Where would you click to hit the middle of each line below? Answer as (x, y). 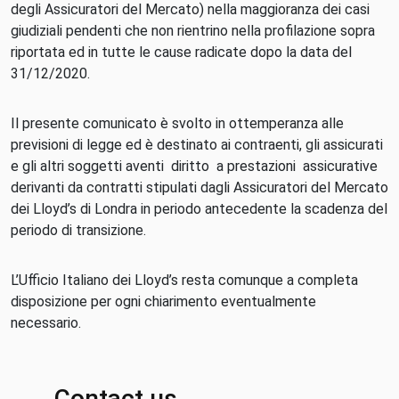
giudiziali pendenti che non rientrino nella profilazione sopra (193, 31)
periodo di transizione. (78, 230)
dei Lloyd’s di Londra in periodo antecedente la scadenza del (199, 209)
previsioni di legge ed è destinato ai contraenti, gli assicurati (197, 145)
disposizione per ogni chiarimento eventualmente (163, 301)
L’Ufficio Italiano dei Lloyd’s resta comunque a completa (184, 280)
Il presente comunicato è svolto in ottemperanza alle (177, 123)
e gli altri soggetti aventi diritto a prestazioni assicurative (194, 166)
